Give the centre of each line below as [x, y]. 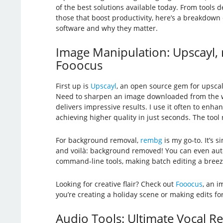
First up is [73, 86]
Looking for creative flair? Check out [115, 184]
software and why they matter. [107, 28]
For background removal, [98, 140]
